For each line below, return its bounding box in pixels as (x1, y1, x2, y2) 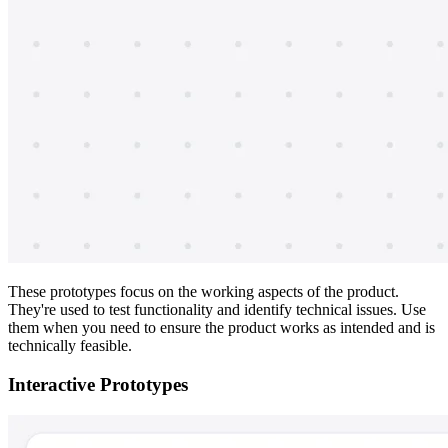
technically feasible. (8, 337, 132, 355)
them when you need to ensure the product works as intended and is (8, 319, 435, 337)
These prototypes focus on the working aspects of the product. (8, 283, 399, 301)
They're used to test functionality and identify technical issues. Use (8, 301, 426, 319)
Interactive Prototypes (8, 373, 188, 395)
